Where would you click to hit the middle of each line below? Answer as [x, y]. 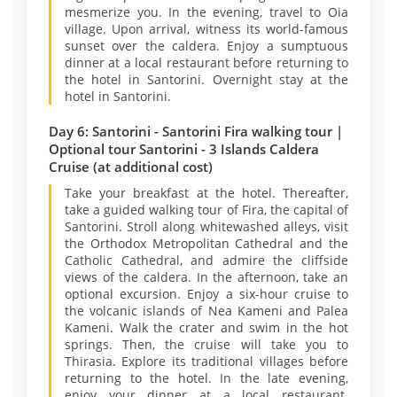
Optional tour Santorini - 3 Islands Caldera [184, 149]
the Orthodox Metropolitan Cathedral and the [206, 243]
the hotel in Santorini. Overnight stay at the [206, 79]
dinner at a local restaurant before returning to [206, 62]
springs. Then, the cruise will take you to [206, 344]
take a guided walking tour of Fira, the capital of [206, 210]
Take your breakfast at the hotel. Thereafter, [206, 193]
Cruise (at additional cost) [131, 167]
